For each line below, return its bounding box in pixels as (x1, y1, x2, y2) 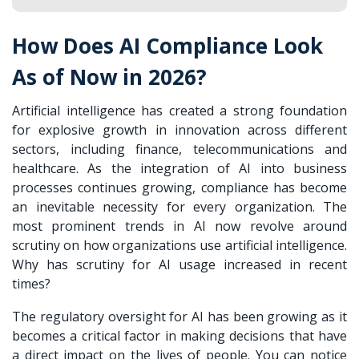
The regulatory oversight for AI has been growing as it (12, 307, 347, 325)
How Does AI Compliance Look (12, 30, 323, 60)
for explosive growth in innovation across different (12, 120, 347, 139)
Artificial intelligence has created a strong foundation (12, 101, 347, 119)
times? (12, 274, 50, 292)
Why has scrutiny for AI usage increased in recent (12, 255, 347, 273)
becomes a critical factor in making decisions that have (12, 326, 347, 345)
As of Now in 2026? (12, 62, 207, 91)
